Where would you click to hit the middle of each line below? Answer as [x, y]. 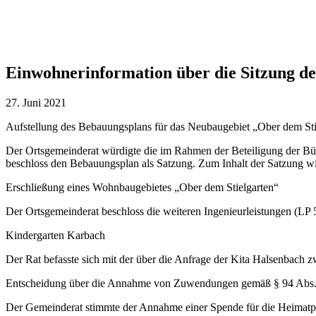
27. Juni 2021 [36, 102]
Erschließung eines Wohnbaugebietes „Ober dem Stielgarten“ [142, 187]
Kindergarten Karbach [55, 235]
